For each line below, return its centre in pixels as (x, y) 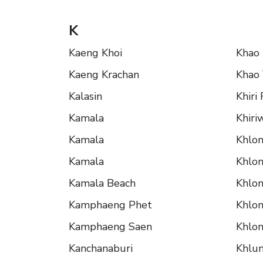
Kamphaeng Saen (110, 227)
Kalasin (85, 97)
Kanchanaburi (101, 249)
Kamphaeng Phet (110, 205)
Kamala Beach (102, 183)
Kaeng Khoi (95, 53)
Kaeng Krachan (104, 75)
